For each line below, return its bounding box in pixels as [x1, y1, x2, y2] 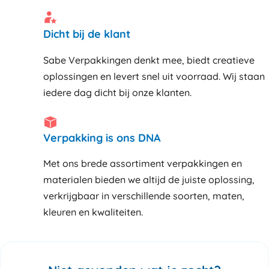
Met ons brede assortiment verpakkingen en [43, 157, 242, 170]
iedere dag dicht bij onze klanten [43, 86, 190, 98]
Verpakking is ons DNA [43, 131, 161, 145]
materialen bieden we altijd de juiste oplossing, [43, 174, 255, 186]
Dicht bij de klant [43, 27, 130, 41]
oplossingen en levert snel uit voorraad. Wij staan [43, 70, 265, 82]
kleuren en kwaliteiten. [43, 206, 143, 219]
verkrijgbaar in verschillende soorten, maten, [43, 190, 244, 202]
